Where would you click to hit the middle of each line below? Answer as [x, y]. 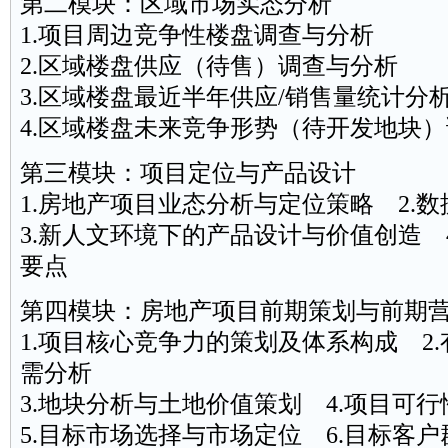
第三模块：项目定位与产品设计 [187, 173]
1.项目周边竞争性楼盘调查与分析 [220, 35]
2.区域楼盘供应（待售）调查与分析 [208, 66]
